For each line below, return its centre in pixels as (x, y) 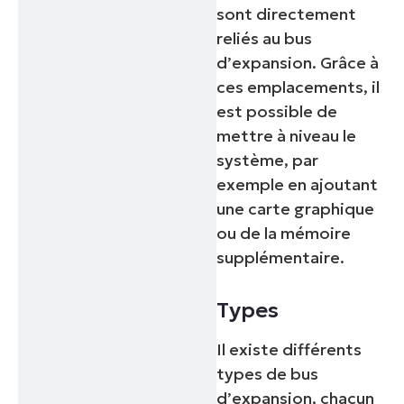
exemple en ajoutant (298, 185)
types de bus (268, 374)
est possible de (277, 112)
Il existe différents (289, 350)
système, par (268, 161)
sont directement (287, 14)
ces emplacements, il (298, 87)
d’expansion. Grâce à (298, 63)
